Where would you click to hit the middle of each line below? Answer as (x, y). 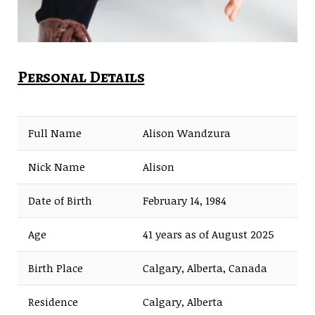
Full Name (55, 133)
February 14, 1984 (185, 201)
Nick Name (57, 167)
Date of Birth (60, 201)
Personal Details (81, 77)
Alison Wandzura (187, 133)
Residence (53, 302)
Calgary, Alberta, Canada (205, 268)
